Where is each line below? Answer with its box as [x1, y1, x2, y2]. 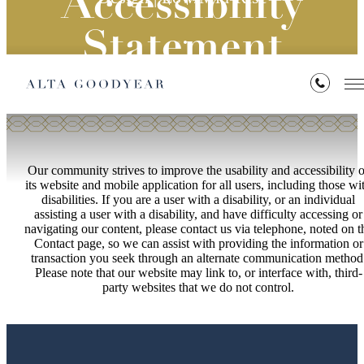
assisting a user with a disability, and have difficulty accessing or [34, 206, 362, 221]
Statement [81, 28, 283, 70]
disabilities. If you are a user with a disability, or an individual [41, 192, 355, 206]
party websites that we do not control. [102, 279, 294, 294]
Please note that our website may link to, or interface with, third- [34, 265, 362, 279]
